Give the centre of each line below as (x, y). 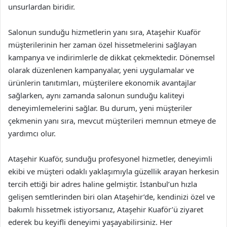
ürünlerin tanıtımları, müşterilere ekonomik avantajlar (102, 83)
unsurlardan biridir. (42, 7)
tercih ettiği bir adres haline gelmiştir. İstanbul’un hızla (103, 184)
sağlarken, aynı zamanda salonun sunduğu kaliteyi (96, 95)
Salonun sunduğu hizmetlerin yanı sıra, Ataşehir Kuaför (104, 32)
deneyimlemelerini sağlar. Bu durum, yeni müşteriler (100, 108)
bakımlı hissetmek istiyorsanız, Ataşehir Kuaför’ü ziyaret (106, 209)
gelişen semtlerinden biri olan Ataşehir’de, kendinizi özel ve (111, 197)
